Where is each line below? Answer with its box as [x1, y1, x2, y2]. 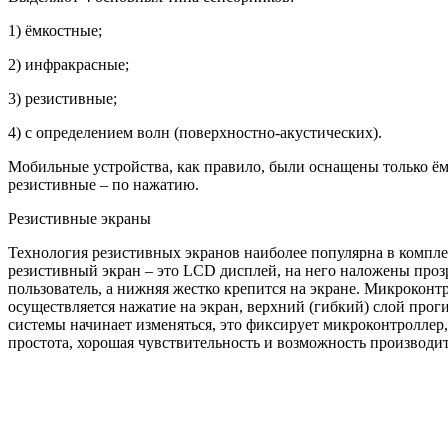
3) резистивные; [8, 89, 117, 107]
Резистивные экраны [8, 209, 151, 227]
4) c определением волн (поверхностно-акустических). [8, 123, 382, 141]
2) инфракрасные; [8, 55, 129, 73]
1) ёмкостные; [8, 21, 102, 39]
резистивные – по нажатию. [8, 175, 199, 193]
